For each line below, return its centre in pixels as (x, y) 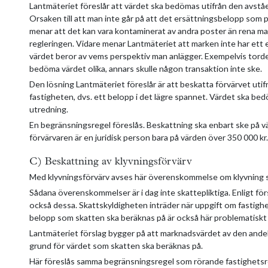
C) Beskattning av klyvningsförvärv (111, 162)
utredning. (49, 109)
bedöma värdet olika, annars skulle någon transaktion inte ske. (146, 68)
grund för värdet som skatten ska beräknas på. (116, 245)
